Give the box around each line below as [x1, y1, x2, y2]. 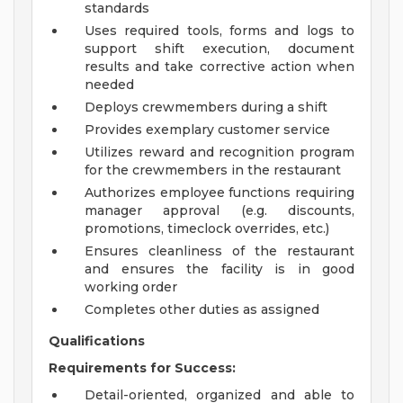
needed [85, 76, 134, 94]
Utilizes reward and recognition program [85, 144, 354, 161]
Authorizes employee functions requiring [85, 184, 354, 201]
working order [85, 279, 177, 296]
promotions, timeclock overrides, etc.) [85, 220, 329, 237]
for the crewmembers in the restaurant [85, 162, 341, 179]
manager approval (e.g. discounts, [85, 202, 354, 219]
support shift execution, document [85, 40, 354, 58]
